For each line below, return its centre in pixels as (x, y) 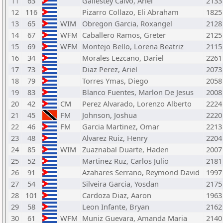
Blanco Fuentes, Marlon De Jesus (138, 92)
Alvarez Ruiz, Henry (115, 138)
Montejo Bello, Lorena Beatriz (133, 46)
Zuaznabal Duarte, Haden (125, 149)
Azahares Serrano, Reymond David (141, 172)
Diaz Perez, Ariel (110, 69)
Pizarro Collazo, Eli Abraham (130, 12)
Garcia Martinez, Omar (121, 126)
